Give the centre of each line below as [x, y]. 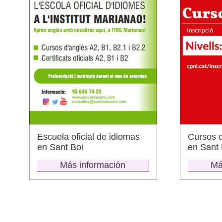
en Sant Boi [60, 147]
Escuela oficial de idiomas [88, 137]
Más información [93, 165]
